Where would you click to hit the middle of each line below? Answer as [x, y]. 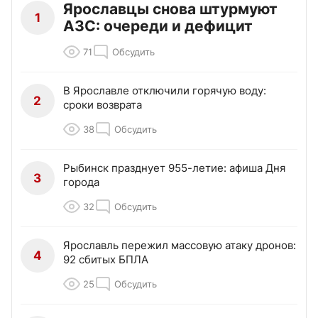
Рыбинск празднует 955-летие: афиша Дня [174, 168]
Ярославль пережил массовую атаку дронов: [180, 245]
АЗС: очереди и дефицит [158, 26]
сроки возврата [103, 104]
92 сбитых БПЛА [106, 259]
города [81, 182]
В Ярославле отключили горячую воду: [165, 90]
